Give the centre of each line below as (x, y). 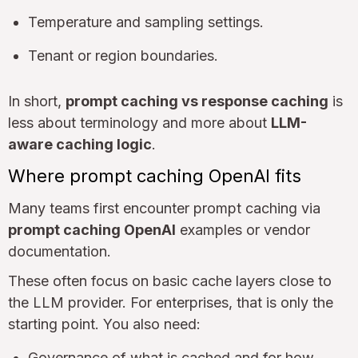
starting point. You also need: (104, 324)
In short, (37, 101)
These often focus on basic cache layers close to (170, 281)
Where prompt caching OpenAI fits (155, 176)
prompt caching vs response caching (197, 101)
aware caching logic (80, 145)
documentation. (60, 252)
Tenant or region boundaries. (123, 56)
